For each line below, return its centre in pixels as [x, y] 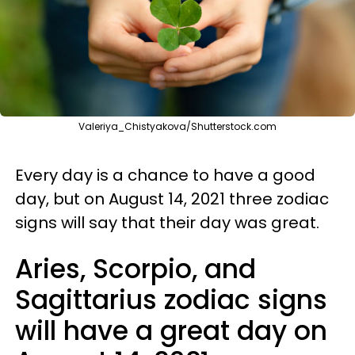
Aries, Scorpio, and [136, 269]
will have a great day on [171, 331]
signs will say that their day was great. [167, 223]
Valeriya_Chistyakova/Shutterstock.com [177, 126]
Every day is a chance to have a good [165, 175]
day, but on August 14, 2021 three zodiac [172, 199]
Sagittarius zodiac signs [171, 300]
